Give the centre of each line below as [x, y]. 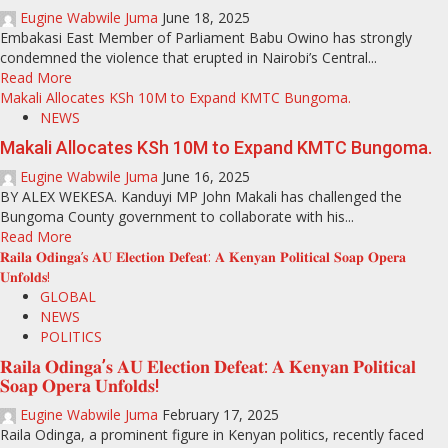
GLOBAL [68, 296]
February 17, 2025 [220, 414]
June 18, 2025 [206, 17]
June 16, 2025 [206, 176]
